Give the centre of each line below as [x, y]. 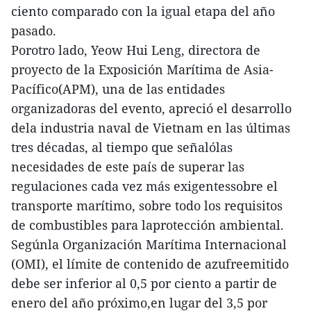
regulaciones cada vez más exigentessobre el [144, 186]
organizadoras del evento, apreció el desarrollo [151, 108]
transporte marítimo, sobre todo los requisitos [147, 205]
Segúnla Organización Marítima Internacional [149, 244]
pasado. [34, 30]
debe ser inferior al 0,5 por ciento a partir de [144, 283]
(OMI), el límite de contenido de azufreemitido [150, 263]
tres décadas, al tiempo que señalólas [122, 147]
